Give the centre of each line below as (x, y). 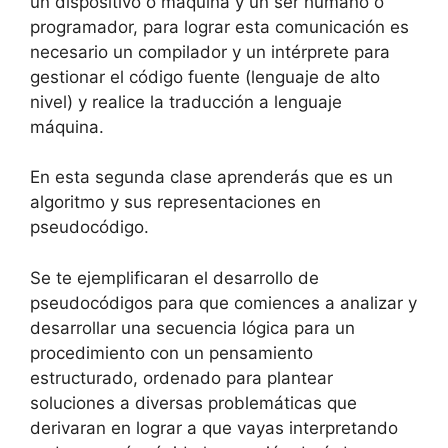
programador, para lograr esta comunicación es (219, 26)
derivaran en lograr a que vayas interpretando (214, 427)
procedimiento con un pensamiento (171, 352)
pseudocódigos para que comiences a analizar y (223, 302)
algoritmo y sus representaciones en (175, 202)
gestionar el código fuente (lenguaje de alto (205, 76)
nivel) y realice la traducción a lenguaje (186, 101)
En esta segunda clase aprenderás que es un (211, 177)
